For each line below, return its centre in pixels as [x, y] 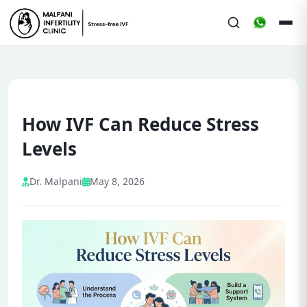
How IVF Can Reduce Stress [140, 124]
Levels [49, 149]
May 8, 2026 [117, 182]
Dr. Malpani [56, 182]
